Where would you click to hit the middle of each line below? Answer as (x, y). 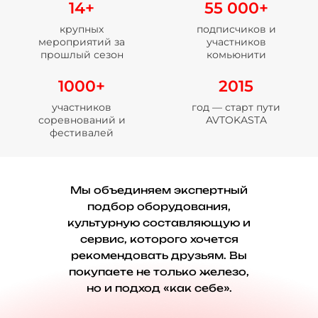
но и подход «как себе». (159, 287)
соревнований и (82, 120)
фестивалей (82, 132)
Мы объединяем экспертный (159, 190)
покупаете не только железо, (159, 271)
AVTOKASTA (236, 120)
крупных (82, 29)
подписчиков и (236, 29)
